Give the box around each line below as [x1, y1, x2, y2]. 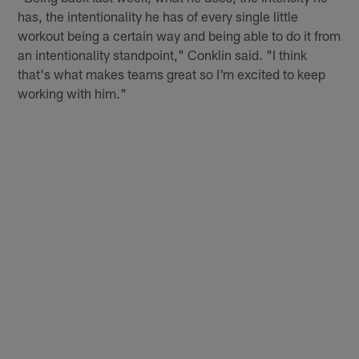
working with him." [18, 85, 127, 102]
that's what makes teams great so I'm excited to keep [18, 66, 326, 83]
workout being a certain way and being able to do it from [18, 27, 341, 44]
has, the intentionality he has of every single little [18, 8, 299, 25]
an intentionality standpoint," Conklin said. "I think [18, 46, 308, 63]
